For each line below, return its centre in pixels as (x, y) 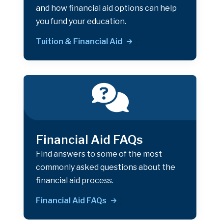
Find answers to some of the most (99, 154)
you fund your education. (81, 21)
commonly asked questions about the (106, 167)
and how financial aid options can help (106, 8)
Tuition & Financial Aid (79, 41)
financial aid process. (75, 180)
